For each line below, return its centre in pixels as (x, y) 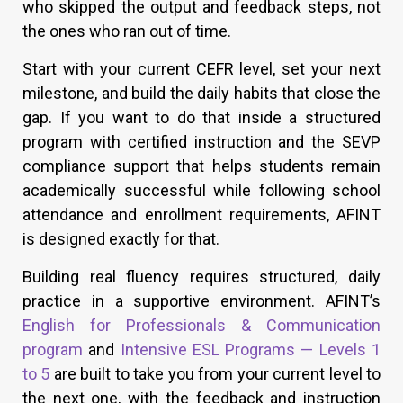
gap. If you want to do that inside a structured (201, 118)
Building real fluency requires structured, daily (201, 277)
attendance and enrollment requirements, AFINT (201, 215)
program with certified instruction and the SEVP (201, 142)
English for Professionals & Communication (201, 326)
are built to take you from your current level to (217, 374)
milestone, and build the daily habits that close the (201, 94)
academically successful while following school (201, 191)
